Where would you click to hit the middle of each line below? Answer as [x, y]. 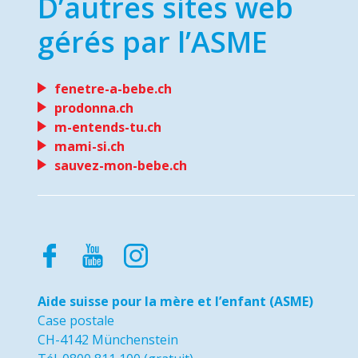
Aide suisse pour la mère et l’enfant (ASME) [175, 301]
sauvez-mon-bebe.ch [121, 165]
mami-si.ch [89, 146]
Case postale [76, 320]
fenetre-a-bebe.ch [113, 89]
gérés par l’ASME [153, 42]
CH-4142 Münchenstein [108, 340]
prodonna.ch [94, 108]
